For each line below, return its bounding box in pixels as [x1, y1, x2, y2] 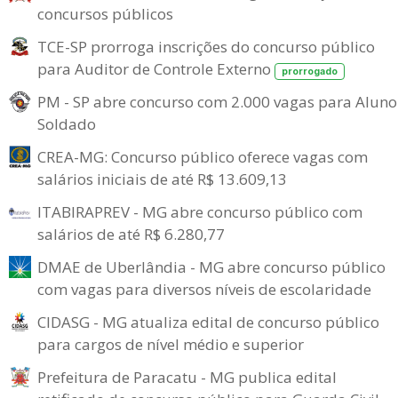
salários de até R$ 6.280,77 [37, 224, 225, 245]
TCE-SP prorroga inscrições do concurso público [37, 36, 375, 57]
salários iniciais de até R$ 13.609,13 [37, 169, 287, 190]
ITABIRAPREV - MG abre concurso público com [37, 202, 362, 223]
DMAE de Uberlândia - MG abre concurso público [37, 257, 386, 278]
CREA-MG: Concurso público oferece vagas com [37, 147, 368, 168]
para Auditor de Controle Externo [37, 58, 275, 79]
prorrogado [281, 65, 338, 77]
